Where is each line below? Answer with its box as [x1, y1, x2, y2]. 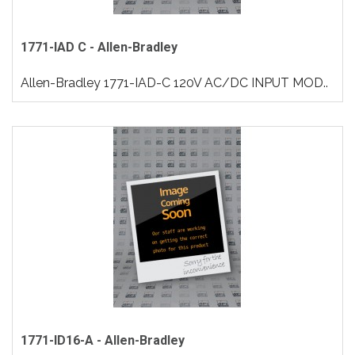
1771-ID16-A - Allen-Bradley [21, 333, 185, 348]
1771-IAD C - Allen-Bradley [21, 40, 177, 55]
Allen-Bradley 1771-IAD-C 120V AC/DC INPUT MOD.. [21, 75, 328, 90]
